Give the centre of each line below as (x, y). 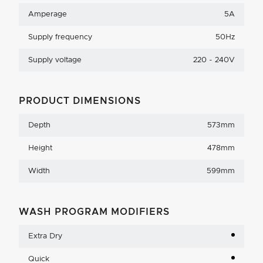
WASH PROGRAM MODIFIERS (94, 212)
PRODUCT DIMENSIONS (80, 101)
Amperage (48, 14)
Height (40, 148)
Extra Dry (45, 236)
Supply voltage (55, 60)
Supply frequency (60, 37)
